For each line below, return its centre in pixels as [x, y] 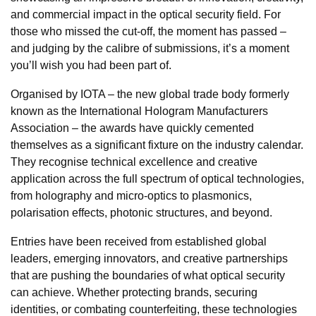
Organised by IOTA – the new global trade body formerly [150, 94]
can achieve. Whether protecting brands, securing [134, 292]
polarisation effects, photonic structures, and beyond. [141, 212]
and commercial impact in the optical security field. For [146, 14]
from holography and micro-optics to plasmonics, [131, 195]
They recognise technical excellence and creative [134, 162]
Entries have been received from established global [139, 241]
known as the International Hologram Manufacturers [139, 111]
